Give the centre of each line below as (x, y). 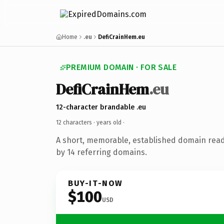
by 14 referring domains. (101, 152)
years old (109, 122)
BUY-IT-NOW (95, 183)
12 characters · (76, 122)
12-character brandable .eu (101, 107)
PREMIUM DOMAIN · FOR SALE (121, 67)
